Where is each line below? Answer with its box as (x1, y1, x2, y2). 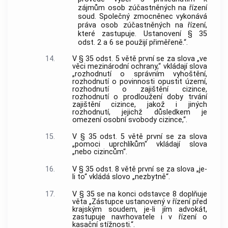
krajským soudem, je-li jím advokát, (72, 205, 207, 214)
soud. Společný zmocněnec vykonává (78, 12, 207, 21)
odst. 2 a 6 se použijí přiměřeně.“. (78, 38, 188, 47)
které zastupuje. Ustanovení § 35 (78, 30, 207, 39)
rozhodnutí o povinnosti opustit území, (72, 77, 207, 86)
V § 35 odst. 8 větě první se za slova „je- (72, 165, 207, 174)
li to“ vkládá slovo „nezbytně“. (72, 173, 170, 182)
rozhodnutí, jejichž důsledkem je (72, 107, 207, 117)
